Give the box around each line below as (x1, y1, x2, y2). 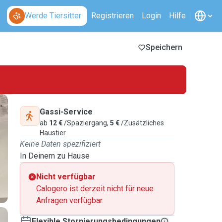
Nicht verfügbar (36, 172, 96, 181)
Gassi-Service (40, 107, 93, 116)
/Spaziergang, (62, 119, 110, 127)
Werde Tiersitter (25, 11, 81, 20)
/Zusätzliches (119, 119, 164, 127)
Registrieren (91, 11, 134, 20)
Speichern (146, 43, 182, 52)
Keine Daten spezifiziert (20, 139, 101, 149)
